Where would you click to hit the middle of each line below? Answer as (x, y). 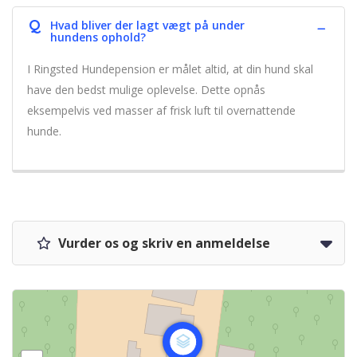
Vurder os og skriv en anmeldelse (163, 243)
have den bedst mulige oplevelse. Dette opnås (146, 90)
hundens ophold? (98, 37)
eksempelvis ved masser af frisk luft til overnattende (161, 110)
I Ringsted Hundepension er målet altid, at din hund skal (170, 69)
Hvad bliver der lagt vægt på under (147, 25)
